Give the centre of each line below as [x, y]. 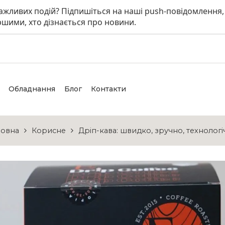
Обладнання [32, 89]
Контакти [108, 89]
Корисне [48, 131]
